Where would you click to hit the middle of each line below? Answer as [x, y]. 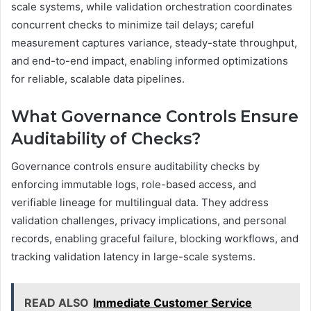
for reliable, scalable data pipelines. [98, 78]
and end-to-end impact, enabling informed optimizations [150, 60]
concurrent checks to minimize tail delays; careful [133, 24]
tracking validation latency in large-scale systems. [133, 257]
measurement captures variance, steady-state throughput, [154, 42]
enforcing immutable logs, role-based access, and [134, 185]
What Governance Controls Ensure [155, 116]
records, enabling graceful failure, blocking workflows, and [155, 239]
